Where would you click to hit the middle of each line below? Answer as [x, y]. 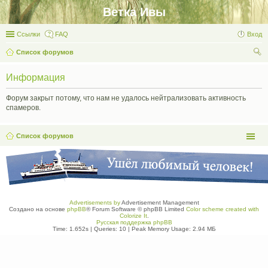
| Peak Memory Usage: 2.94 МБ [171, 229]
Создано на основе [38, 209]
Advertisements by [95, 202]
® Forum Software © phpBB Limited [136, 209]
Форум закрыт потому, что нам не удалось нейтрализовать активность [126, 98]
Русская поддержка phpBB [134, 222]
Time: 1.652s [70, 229]
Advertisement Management [159, 202]
